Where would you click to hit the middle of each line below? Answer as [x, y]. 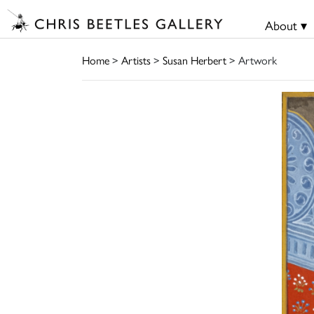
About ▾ [286, 25]
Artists [136, 60]
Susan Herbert [194, 60]
